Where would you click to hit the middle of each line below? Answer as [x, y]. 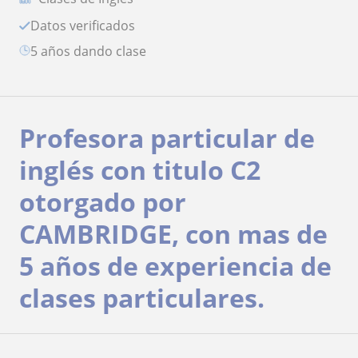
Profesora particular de [167, 138]
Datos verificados [88, 26]
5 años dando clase [92, 52]
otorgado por [103, 202]
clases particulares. [142, 298]
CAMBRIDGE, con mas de [173, 234]
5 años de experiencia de [175, 266]
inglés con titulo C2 [140, 170]
